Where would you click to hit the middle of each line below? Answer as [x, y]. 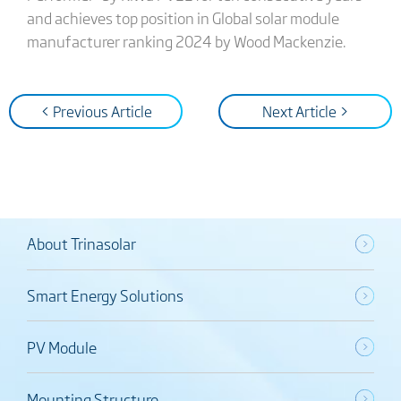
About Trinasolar [81, 243]
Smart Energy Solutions [105, 295]
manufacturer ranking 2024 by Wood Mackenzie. [186, 41]
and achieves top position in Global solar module [183, 17]
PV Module [61, 346]
